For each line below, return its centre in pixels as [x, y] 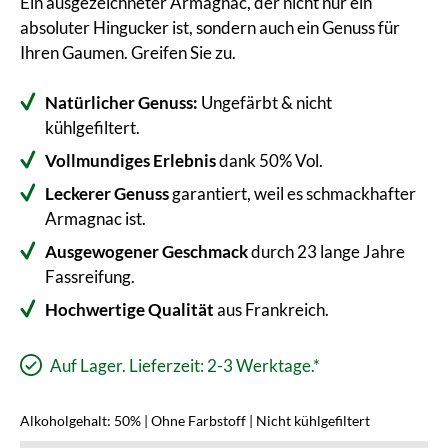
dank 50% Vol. [269, 160]
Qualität [181, 309]
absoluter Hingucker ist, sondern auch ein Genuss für [210, 27]
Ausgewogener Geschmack [146, 251]
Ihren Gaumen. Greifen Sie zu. [128, 52]
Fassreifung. [90, 276]
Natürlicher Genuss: [121, 102]
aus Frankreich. [271, 309]
